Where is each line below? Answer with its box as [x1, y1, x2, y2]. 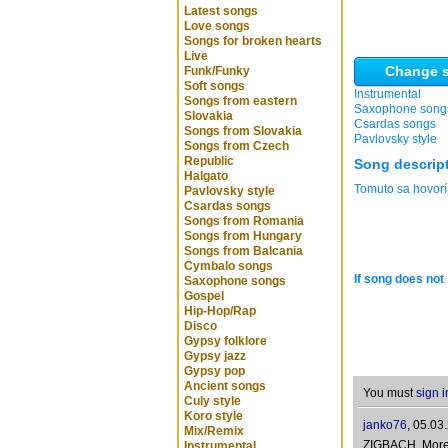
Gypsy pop [184, 364, 245, 378]
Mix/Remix [184, 424, 244, 438]
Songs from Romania [184, 214, 304, 228]
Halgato [184, 169, 228, 183]
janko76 [363, 418, 407, 432]
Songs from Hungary [184, 229, 302, 243]
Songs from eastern [184, 94, 297, 108]
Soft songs [184, 79, 245, 93]
